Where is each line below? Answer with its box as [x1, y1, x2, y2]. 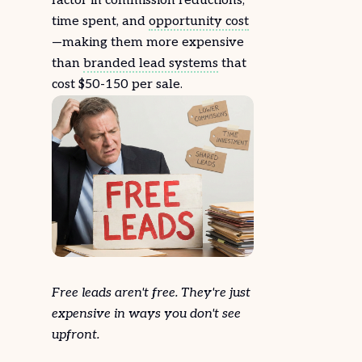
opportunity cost [149, 14, 249, 29]
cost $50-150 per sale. [52, 77, 183, 92]
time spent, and [52, 14, 149, 29]
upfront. [52, 327, 99, 343]
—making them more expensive [52, 35, 244, 50]
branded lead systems [83, 56, 218, 71]
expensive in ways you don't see [52, 306, 241, 322]
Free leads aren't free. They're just [52, 285, 250, 301]
